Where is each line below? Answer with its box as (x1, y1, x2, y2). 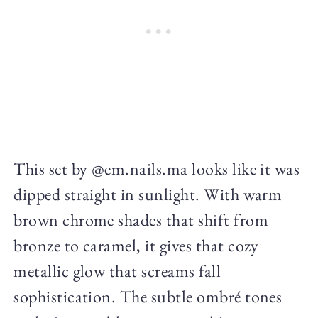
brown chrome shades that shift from (13, 208, 268, 231)
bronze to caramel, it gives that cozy (13, 234, 259, 256)
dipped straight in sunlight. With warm (13, 182, 283, 205)
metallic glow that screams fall (13, 259, 221, 282)
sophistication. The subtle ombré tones (13, 285, 283, 307)
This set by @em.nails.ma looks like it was (13, 157, 300, 180)
